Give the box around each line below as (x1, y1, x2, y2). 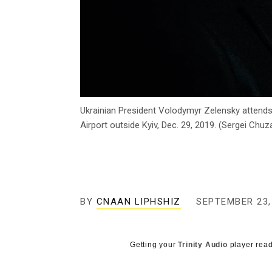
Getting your (130, 240, 178, 250)
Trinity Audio (178, 240, 228, 250)
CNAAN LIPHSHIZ (96, 196, 181, 208)
